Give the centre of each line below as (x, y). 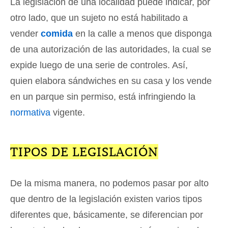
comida (57, 34)
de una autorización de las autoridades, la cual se (111, 50)
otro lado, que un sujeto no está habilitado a (99, 18)
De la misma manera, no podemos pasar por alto (109, 183)
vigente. (68, 113)
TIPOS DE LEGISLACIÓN (84, 152)
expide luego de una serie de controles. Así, (99, 65)
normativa (30, 113)
